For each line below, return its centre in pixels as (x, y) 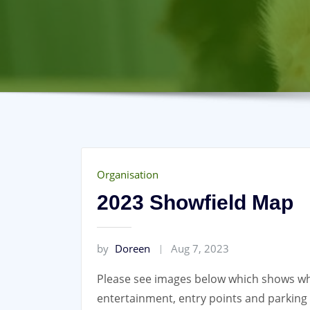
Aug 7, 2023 (200, 248)
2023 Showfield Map (195, 202)
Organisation (128, 174)
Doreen (133, 248)
